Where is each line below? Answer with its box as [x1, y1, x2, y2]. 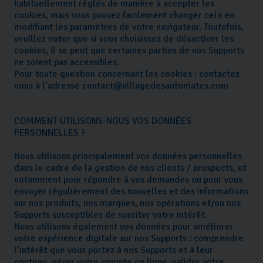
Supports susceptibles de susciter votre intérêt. [14, 209, 207, 221]
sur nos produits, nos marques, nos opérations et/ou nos [14, 197, 241, 210]
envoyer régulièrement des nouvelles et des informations [14, 186, 248, 198]
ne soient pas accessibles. [14, 56, 119, 69]
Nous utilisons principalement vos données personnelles [14, 150, 242, 163]
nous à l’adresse [14, 80, 82, 92]
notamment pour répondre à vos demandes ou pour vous [14, 174, 242, 186]
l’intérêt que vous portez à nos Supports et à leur [14, 244, 213, 257]
